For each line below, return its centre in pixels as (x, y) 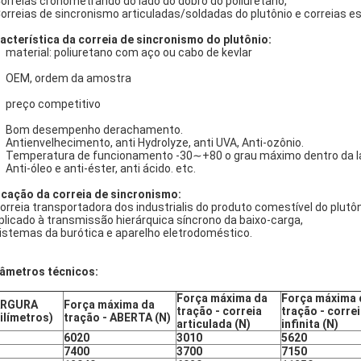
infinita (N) (310, 324)
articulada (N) (214, 324)
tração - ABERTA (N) (117, 317)
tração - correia (219, 311)
